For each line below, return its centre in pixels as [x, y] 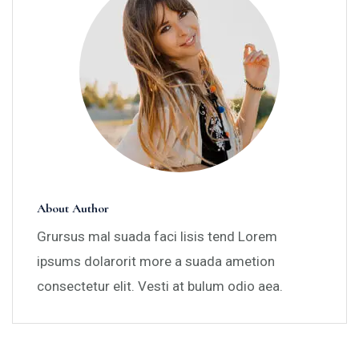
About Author [73, 208]
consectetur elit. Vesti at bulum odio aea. [160, 286]
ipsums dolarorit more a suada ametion [156, 261]
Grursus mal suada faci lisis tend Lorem [157, 236]
